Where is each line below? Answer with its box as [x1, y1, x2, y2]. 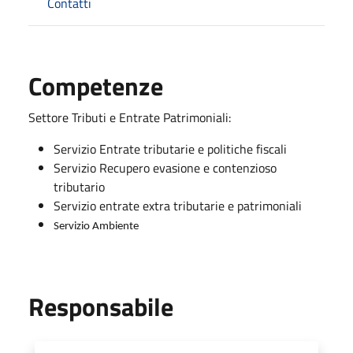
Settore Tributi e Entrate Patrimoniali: [28, 107, 231, 127]
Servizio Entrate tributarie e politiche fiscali [54, 139, 287, 158]
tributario [54, 176, 105, 196]
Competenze [28, 66, 163, 105]
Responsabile [28, 287, 173, 325]
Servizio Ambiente [54, 220, 139, 232]
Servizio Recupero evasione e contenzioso [54, 158, 277, 177]
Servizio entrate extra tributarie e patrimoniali [54, 195, 305, 215]
